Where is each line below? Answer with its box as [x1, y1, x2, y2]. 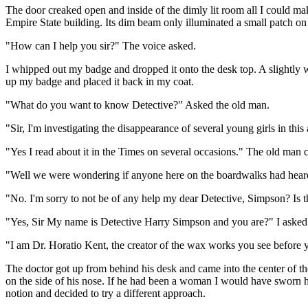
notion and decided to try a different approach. [5, 287, 206, 299]
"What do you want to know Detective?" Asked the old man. [5, 98, 269, 111]
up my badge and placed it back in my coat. [5, 75, 194, 87]
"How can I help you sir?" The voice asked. [5, 39, 196, 52]
